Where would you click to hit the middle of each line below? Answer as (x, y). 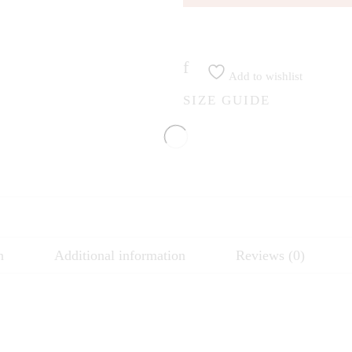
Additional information (119, 255)
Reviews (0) (270, 255)
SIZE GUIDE (227, 99)
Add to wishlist (265, 76)
